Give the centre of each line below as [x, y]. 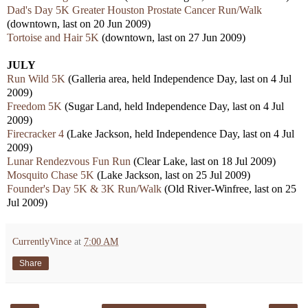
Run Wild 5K [36, 78]
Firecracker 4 [35, 133]
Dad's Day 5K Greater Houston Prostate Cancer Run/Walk [134, 10]
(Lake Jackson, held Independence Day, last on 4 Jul [179, 133]
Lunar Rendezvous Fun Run [69, 161]
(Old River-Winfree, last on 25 [229, 188]
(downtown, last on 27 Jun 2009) [172, 37]
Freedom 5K [34, 106]
